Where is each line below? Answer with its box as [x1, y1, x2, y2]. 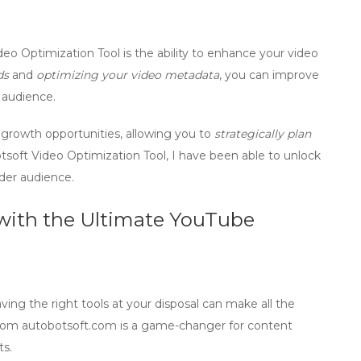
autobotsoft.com [22, 318, 117, 333]
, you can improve [219, 68, 319, 82]
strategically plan [214, 127, 311, 141]
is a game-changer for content [117, 318, 293, 333]
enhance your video [207, 46, 318, 60]
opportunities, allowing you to [42, 127, 214, 141]
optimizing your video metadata [36, 68, 219, 82]
